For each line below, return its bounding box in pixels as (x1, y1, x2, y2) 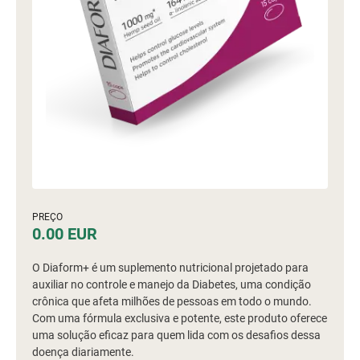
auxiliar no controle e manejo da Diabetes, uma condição (32, 278, 311, 291)
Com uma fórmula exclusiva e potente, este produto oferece (32, 312, 327, 325)
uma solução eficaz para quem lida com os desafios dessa (32, 329, 321, 342)
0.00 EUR (32, 224, 97, 243)
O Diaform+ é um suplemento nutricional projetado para (32, 261, 309, 274)
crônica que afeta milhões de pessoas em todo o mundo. (32, 295, 312, 308)
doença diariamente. (32, 346, 134, 358)
